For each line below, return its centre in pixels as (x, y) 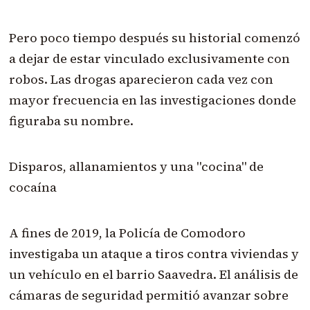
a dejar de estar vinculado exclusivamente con (149, 59)
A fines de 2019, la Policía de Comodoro (127, 233)
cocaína (33, 188)
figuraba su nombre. (71, 121)
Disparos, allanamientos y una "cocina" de (136, 167)
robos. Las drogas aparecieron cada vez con (141, 80)
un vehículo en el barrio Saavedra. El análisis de (153, 275)
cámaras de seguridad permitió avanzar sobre (148, 295)
